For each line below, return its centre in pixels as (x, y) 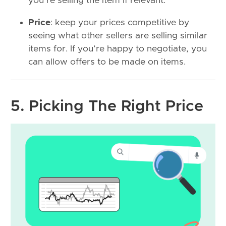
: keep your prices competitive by (120, 22)
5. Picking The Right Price (107, 106)
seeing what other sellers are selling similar (118, 36)
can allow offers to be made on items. (107, 62)
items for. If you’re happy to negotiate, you (118, 49)
